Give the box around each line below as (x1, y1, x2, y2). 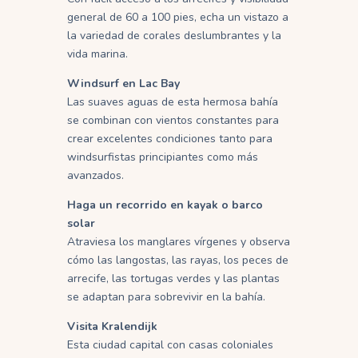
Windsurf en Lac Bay (67, 75, 180, 91)
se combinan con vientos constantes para (67, 112, 279, 128)
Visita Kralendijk (67, 318, 157, 334)
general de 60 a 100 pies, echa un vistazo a (67, 9, 288, 25)
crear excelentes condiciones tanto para (67, 130, 272, 146)
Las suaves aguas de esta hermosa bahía (67, 93, 278, 109)
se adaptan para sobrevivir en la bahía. (67, 288, 265, 304)
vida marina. (67, 46, 128, 62)
